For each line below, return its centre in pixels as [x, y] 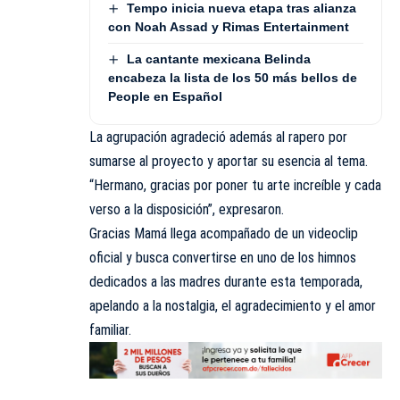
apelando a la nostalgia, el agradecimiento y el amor [233, 306]
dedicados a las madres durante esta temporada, [226, 282]
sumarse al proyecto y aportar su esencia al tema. [229, 162]
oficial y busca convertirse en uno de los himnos [223, 258]
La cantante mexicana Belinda [218, 59]
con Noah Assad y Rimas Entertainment [229, 27]
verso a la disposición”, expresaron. [187, 210]
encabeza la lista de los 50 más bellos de [233, 78]
